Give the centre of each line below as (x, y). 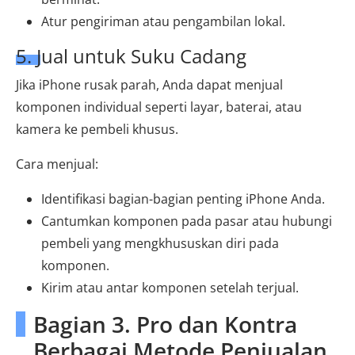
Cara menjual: (57, 164)
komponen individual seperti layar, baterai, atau (159, 107)
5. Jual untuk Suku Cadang (131, 55)
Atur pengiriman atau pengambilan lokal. (163, 21)
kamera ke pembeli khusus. (97, 129)
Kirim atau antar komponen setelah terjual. (170, 287)
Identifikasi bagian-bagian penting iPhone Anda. (183, 198)
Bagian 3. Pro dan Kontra (165, 324)
